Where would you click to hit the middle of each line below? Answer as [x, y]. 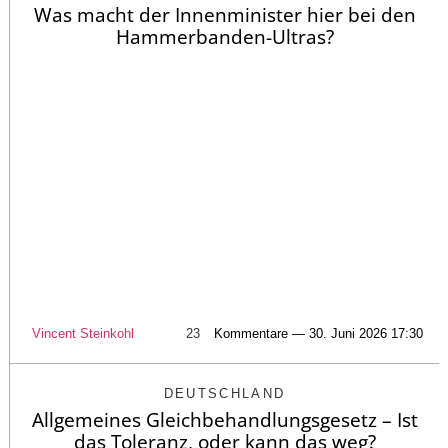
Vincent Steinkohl [82, 334]
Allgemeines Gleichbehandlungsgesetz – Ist [224, 420]
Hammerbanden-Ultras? [224, 36]
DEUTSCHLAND [224, 394]
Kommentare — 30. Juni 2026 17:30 [318, 334]
